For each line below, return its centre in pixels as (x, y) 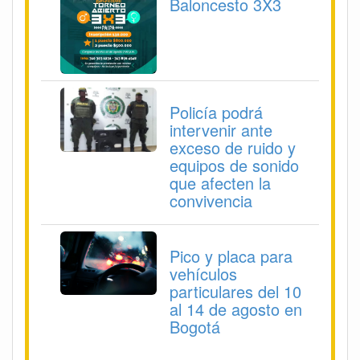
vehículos (203, 273)
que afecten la (220, 182)
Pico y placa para (231, 256)
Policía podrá (216, 112)
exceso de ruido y (233, 147)
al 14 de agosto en (236, 309)
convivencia (211, 200)
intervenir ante (221, 129)
